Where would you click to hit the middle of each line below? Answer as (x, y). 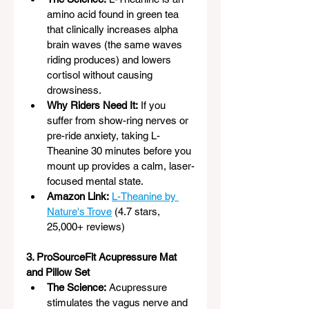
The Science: (77, 287)
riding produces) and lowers (110, 59)
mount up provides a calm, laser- (121, 166)
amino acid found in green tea (114, 14)
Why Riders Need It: (92, 105)
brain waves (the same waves (116, 44)
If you (153, 105)
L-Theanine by (145, 196)
